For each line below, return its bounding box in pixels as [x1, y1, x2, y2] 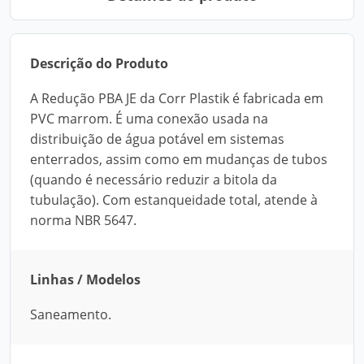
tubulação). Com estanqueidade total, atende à [30, 191, 318, 209]
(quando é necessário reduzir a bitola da [30, 171, 277, 188]
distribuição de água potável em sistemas [30, 130, 284, 148]
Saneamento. [30, 305, 111, 323]
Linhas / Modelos [30, 271, 141, 288]
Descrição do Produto [30, 54, 168, 72]
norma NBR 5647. [30, 211, 136, 229]
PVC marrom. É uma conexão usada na [30, 110, 268, 128]
